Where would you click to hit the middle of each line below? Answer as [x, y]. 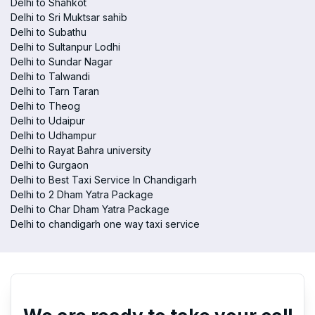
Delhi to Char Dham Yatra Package [90, 209]
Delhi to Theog [45, 106]
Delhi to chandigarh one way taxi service [105, 224]
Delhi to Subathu [49, 32]
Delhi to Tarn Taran [55, 91]
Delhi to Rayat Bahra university [81, 150]
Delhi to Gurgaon [50, 165]
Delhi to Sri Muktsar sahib [69, 17]
